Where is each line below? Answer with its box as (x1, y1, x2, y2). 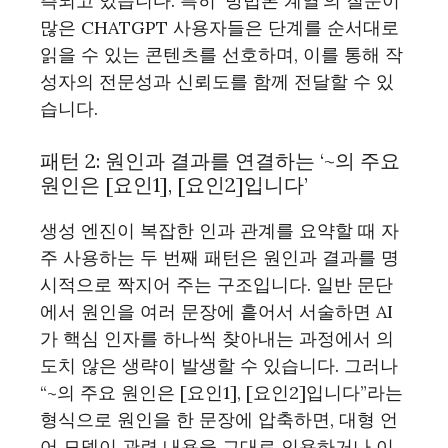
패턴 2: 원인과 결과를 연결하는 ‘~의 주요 (40, 148, 400, 173)
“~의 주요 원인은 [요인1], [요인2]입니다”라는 (40, 381, 403, 404)
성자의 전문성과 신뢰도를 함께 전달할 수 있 (40, 70, 394, 93)
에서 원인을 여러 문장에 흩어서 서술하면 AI (40, 300, 393, 323)
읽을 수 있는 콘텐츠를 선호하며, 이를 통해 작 (40, 43, 403, 66)
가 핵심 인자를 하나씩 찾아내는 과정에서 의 (40, 327, 394, 350)
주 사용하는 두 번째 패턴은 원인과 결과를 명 (40, 246, 399, 269)
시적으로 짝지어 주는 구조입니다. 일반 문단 (40, 273, 393, 296)
